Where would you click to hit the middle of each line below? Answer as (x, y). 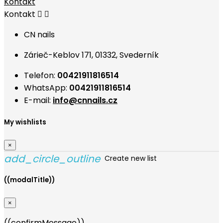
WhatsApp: (47, 88)
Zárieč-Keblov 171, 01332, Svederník (91, 55)
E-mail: (38, 100)
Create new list (130, 158)
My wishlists (25, 122)
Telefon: (41, 75)
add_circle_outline (52, 159)
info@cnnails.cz (85, 100)
